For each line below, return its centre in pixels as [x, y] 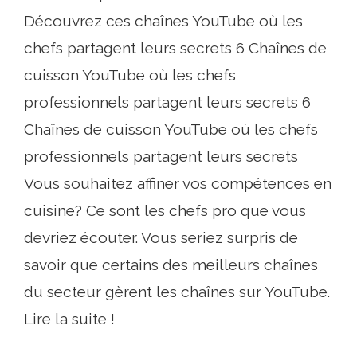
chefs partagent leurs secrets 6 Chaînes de [175, 47]
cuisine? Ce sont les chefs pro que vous [165, 210]
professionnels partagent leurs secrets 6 [167, 102]
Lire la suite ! [69, 318]
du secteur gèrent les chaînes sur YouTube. [177, 291]
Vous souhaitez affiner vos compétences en [178, 183]
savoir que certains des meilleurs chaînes [171, 264]
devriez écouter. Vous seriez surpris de [161, 237]
